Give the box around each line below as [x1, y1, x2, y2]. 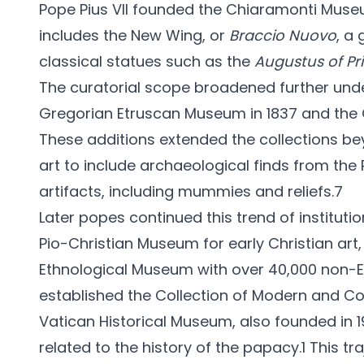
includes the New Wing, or [39, 25, 229, 45]
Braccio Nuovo [229, 25, 336, 45]
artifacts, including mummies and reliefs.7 [39, 181, 343, 201]
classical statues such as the [39, 51, 254, 71]
